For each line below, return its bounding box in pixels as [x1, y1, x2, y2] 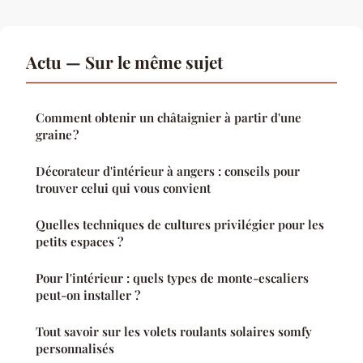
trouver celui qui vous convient [36, 180, 211, 197]
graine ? [36, 126, 79, 143]
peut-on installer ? [36, 287, 140, 304]
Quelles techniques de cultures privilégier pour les [36, 216, 324, 233]
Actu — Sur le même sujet [26, 50, 223, 74]
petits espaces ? [36, 233, 123, 250]
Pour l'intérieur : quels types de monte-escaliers [36, 270, 309, 287]
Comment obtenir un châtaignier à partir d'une [36, 109, 301, 126]
